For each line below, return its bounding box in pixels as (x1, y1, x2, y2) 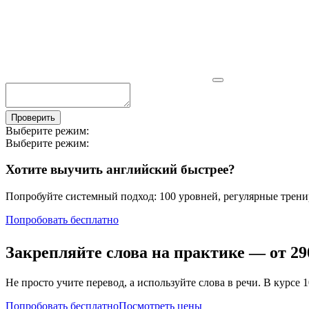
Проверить (11, 112, 55, 123)
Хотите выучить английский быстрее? (6, 162, 235, 177)
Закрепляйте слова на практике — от (6, 243, 290, 261)
